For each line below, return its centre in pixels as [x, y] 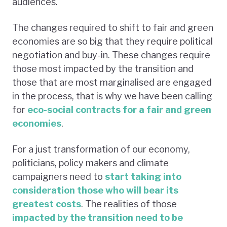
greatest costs [47, 204]
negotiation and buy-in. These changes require [111, 55]
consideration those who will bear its [95, 190]
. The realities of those [129, 204]
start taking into [143, 176]
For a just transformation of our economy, [101, 149]
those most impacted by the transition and [103, 68]
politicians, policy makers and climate [90, 163]
